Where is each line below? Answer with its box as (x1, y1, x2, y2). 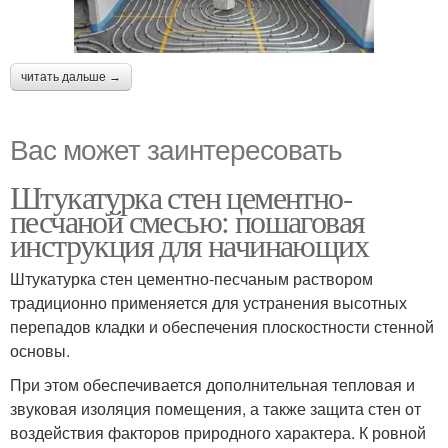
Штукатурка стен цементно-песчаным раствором (10, 267, 373, 291)
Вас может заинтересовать (10, 128, 342, 169)
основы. (10, 339, 70, 363)
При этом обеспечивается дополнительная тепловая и (10, 373, 415, 397)
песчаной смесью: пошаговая (10, 199, 365, 243)
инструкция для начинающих (10, 223, 368, 267)
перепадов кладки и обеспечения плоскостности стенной (10, 315, 434, 339)
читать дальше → (21, 70, 121, 85)
